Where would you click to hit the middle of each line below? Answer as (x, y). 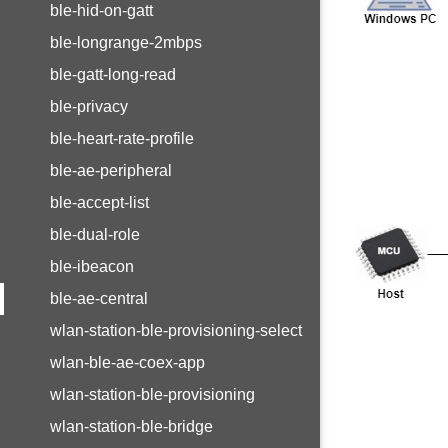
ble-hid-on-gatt (101, 10)
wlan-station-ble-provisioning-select (176, 330)
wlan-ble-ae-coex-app (127, 362)
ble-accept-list (99, 202)
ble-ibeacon (92, 266)
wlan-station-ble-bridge (131, 426)
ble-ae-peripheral (111, 170)
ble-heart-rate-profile (122, 138)
